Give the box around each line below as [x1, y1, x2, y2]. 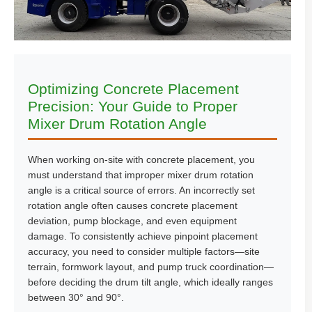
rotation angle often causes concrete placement [28, 200, 237, 211]
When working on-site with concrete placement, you [28, 154, 255, 165]
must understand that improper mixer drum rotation [28, 169, 253, 180]
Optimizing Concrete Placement [28, 81, 239, 97]
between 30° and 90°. [28, 292, 124, 303]
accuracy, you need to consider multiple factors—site [28, 246, 260, 257]
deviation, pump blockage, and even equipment [28, 215, 237, 226]
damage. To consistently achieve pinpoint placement [28, 231, 258, 242]
